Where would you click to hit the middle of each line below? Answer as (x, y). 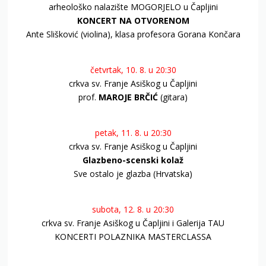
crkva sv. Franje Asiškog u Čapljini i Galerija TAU (133, 223)
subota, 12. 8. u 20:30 (133, 210)
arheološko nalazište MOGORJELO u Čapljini (133, 7)
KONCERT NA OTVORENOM (133, 21)
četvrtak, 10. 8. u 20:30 (133, 70)
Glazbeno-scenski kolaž (133, 160)
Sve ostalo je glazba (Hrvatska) (133, 174)
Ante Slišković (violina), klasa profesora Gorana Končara (133, 34)
